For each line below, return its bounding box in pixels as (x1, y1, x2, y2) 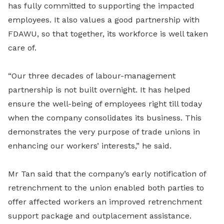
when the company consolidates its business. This (8, 113, 201, 123)
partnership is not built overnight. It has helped (8, 85, 190, 95)
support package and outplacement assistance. (8, 211, 191, 221)
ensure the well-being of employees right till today (8, 99, 202, 109)
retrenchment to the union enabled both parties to (8, 183, 204, 193)
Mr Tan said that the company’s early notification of (8, 169, 206, 179)
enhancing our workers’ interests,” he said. (8, 141, 171, 151)
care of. (8, 43, 36, 53)
